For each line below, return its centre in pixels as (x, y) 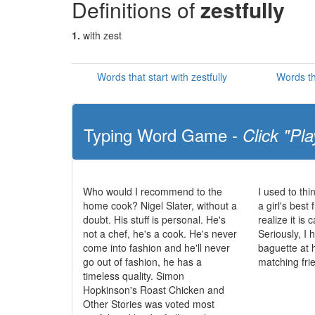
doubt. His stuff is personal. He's (154, 219)
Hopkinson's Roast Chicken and (154, 290)
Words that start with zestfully (162, 77)
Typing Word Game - (163, 135)
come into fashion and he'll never (156, 247)
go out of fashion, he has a (142, 262)
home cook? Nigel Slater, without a (160, 205)
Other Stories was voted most (149, 304)
